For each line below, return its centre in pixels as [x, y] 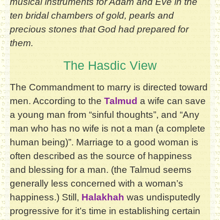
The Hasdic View [110, 65]
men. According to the [57, 101]
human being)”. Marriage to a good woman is [104, 142]
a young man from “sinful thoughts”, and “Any [105, 114]
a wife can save [172, 101]
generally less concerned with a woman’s [96, 183]
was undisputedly [162, 197]
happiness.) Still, [46, 197]
